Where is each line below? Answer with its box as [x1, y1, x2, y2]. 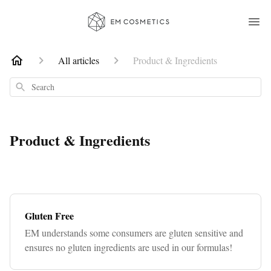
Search [14, 80, 40, 91]
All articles [58, 54, 99, 67]
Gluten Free [25, 209, 74, 223]
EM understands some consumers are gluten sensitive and [25, 226, 243, 239]
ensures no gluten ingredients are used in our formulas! [25, 241, 232, 253]
